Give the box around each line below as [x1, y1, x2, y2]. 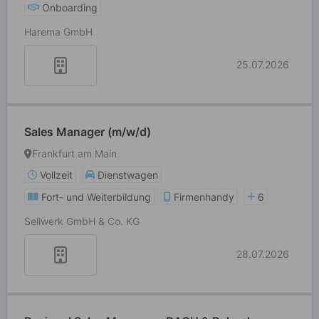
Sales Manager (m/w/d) [24, 125, 151, 139]
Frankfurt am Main [32, 147, 117, 159]
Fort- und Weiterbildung [41, 191, 151, 203]
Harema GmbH [24, 26, 93, 38]
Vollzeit [40, 169, 73, 181]
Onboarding [42, 1, 98, 14]
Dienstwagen [98, 169, 158, 181]
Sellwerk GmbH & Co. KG [24, 215, 140, 227]
